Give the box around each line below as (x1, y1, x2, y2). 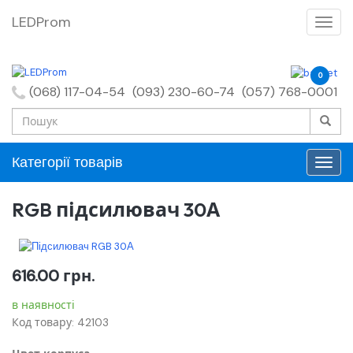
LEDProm (12, 13, 71, 32)
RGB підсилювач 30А (12, 197, 220, 223)
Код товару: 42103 (12, 314, 109, 329)
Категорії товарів (12, 153, 123, 173)
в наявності (12, 297, 75, 312)
